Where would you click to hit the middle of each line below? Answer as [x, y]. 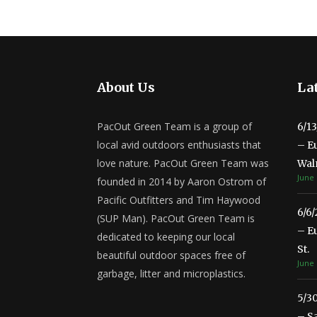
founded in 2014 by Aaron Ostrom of [181, 181]
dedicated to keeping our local [166, 237]
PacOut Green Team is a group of [174, 126]
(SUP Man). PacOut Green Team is [176, 218]
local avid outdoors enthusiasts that [179, 145]
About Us [126, 87]
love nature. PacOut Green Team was [183, 163]
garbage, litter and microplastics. [171, 273]
